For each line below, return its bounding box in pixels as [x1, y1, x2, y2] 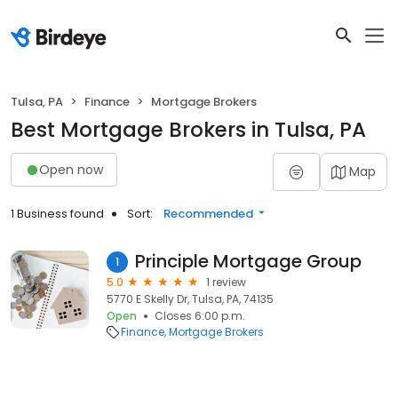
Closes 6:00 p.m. [155, 308, 245, 323]
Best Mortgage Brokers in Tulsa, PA [11, 115, 366, 144]
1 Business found [11, 205, 104, 222]
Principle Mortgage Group [135, 249, 362, 274]
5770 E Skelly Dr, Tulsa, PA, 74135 [107, 291, 274, 306]
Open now [39, 160, 103, 179]
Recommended [163, 205, 253, 222]
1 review [206, 275, 246, 290]
